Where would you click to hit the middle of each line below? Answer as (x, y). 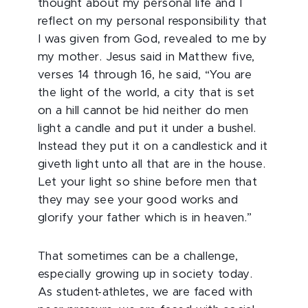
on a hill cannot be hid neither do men (143, 111)
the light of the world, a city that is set (146, 93)
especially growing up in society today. (145, 274)
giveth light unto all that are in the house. (152, 164)
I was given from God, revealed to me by (153, 39)
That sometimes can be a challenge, (138, 256)
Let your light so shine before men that (148, 182)
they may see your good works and (138, 200)
